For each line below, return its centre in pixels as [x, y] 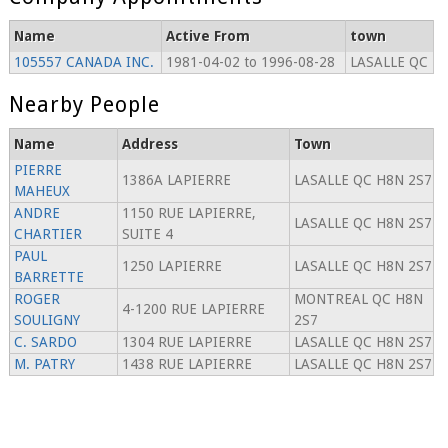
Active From [207, 36]
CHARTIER [47, 234]
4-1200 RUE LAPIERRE [193, 309]
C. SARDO [45, 342]
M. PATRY [44, 364]
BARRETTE [48, 277]
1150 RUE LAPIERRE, [188, 213]
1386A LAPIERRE [176, 180]
